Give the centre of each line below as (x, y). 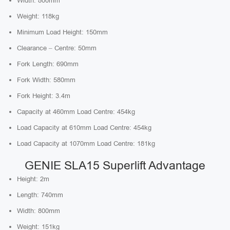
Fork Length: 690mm (48, 64)
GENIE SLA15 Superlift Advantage (115, 165)
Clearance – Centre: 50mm (57, 48)
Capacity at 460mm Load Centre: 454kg (76, 112)
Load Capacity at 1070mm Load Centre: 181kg (86, 143)
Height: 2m (33, 179)
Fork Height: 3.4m (44, 96)
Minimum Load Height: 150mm (62, 32)
